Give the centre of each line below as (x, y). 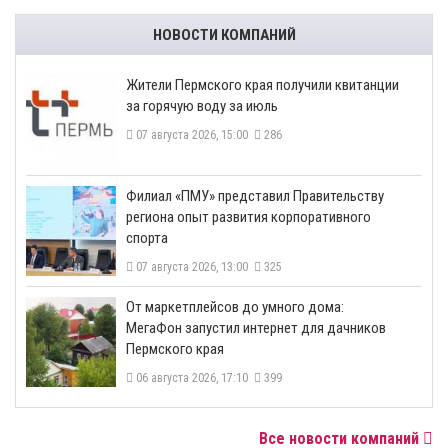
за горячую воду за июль (202, 106)
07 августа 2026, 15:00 (193, 135)
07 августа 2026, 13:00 (193, 267)
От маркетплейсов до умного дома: (235, 307)
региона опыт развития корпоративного (248, 217)
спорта (147, 238)
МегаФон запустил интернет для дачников (256, 328)
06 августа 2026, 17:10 (193, 378)
